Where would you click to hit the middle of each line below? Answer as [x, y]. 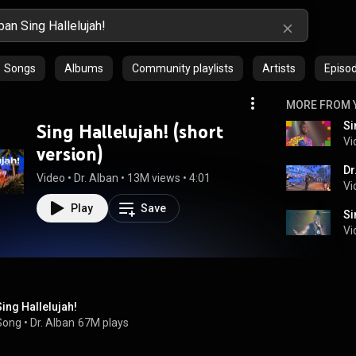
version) [70, 154]
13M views [154, 178]
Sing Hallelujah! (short [130, 132]
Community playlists [183, 68]
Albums [84, 68]
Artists [279, 68]
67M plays [103, 323]
